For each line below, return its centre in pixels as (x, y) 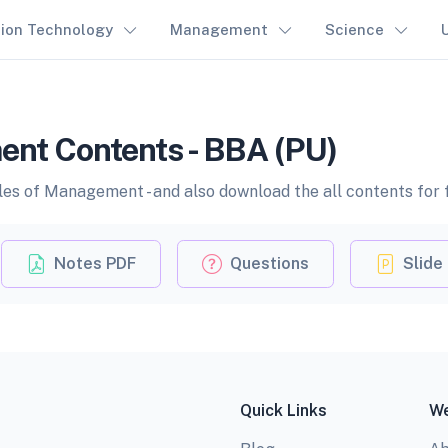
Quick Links (283, 411)
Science (354, 29)
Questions (269, 264)
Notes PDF (95, 264)
